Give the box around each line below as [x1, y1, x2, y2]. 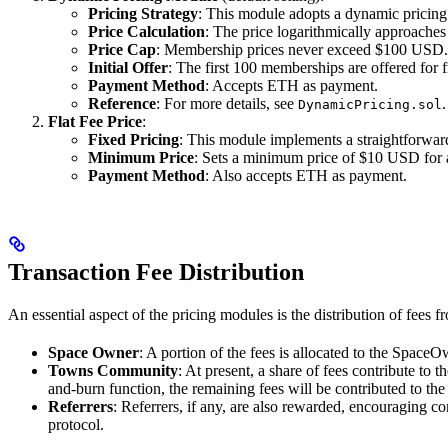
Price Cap [88, 41, 156, 59]
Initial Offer [88, 59, 168, 77]
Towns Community [48, 362, 178, 380]
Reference [88, 95, 156, 113]
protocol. [48, 416, 104, 434]
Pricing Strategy [88, 5, 198, 23]
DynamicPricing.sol [298, 97, 442, 113]
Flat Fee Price [48, 113, 142, 131]
